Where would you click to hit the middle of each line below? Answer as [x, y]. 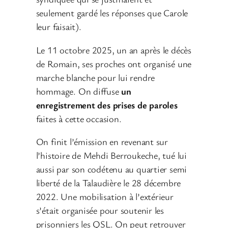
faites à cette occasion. [79, 118]
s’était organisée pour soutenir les [100, 210]
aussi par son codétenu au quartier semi [111, 169]
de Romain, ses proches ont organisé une [114, 63]
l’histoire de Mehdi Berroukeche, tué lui [111, 155]
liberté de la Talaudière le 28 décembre [108, 183]
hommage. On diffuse [79, 91]
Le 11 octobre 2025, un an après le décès [113, 50]
